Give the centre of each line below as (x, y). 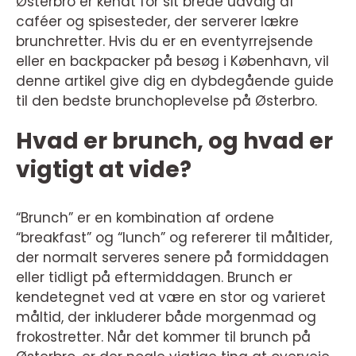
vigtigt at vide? (104, 170)
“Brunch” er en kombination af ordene (145, 218)
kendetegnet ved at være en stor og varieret (171, 297)
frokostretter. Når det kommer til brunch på (163, 337)
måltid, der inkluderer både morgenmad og (166, 317)
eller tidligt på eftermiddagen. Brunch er (154, 277)
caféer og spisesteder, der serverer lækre (157, 21)
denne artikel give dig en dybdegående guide (175, 81)
